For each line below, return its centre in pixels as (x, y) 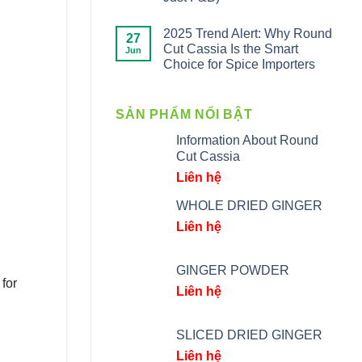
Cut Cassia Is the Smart (231, 49)
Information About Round (247, 140)
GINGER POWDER (233, 270)
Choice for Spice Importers (239, 64)
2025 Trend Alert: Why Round (248, 34)
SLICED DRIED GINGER (249, 335)
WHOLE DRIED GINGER (249, 206)
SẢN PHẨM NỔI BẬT (184, 114)
